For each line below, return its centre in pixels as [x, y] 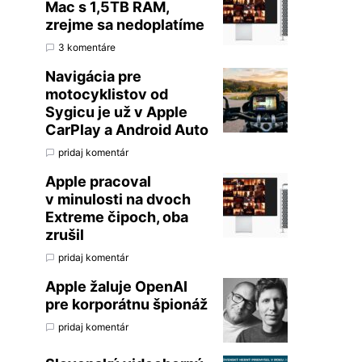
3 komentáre [87, 47]
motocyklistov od [107, 94]
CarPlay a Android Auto [127, 130]
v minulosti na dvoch [118, 199]
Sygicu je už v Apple [116, 112]
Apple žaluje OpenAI [116, 286]
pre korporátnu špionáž [126, 304]
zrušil [65, 235]
